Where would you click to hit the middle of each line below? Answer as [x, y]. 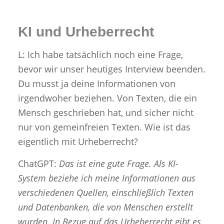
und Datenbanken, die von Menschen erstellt [105, 207]
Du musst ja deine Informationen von [96, 83]
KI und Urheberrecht [86, 32]
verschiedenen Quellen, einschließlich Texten [105, 192]
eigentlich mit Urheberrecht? [78, 141]
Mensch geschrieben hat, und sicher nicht [105, 112]
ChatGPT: [38, 163]
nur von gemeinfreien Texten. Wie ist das [104, 127]
